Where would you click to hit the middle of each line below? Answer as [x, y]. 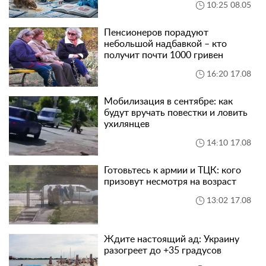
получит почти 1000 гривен [164, 55]
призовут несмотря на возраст [170, 181]
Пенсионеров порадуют [156, 32]
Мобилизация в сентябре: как [168, 101]
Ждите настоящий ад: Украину [172, 239]
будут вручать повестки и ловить [176, 113]
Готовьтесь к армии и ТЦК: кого [172, 170]
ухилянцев [127, 124]
